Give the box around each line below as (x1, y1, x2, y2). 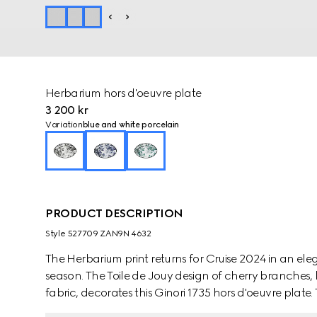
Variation (45, 120, 83, 129)
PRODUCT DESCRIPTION (45, 207, 183, 220)
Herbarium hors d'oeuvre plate (45, 86, 202, 100)
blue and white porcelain (82, 120, 180, 129)
